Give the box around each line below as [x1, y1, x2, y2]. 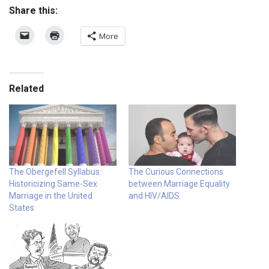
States [9, 203, 34, 213]
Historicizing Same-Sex [9, 179, 97, 189]
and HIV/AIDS [128, 191, 180, 201]
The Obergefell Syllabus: [9, 167, 101, 177]
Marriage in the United [9, 191, 92, 201]
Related [9, 82, 44, 94]
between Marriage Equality [128, 179, 230, 189]
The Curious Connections [128, 167, 223, 177]
